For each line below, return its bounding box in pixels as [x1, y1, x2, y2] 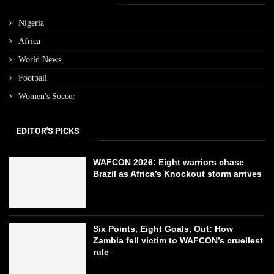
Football [18, 73, 47, 83]
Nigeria [18, 18, 44, 28]
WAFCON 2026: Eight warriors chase [93, 157, 245, 168]
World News [18, 55, 61, 65]
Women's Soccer [18, 92, 75, 102]
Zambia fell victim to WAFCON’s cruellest [93, 235, 264, 245]
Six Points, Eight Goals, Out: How [93, 223, 234, 234]
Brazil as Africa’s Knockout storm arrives [93, 169, 262, 179]
